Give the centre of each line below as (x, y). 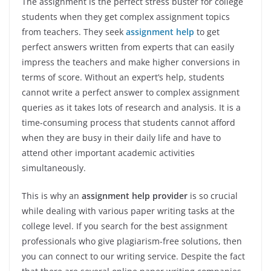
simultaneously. (54, 168)
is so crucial (213, 196)
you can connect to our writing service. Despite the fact (133, 256)
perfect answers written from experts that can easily (128, 47)
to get (207, 32)
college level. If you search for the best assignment (125, 226)
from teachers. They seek (74, 32)
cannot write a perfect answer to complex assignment (131, 93)
